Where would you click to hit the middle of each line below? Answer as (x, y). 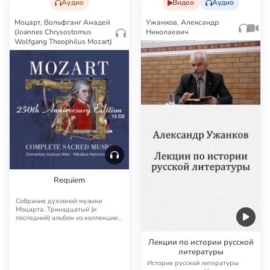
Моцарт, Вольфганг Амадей (62, 23)
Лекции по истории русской (201, 243)
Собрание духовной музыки (59, 201)
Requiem (69, 181)
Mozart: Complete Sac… (51, 227)
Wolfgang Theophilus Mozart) (63, 42)
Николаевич (167, 32)
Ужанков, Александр (182, 23)
